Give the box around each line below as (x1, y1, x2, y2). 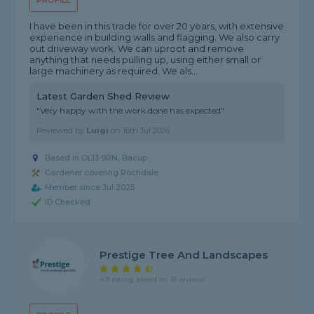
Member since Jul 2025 (45, 182, 135, 193)
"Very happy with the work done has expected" (36, 105, 225, 116)
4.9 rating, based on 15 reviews (100, 274, 205, 284)
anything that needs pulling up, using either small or (29, 54, 261, 66)
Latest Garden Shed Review (36, 90, 170, 102)
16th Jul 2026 (123, 125, 170, 136)
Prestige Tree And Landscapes (100, 247, 268, 261)
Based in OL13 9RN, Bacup (45, 153, 148, 163)
